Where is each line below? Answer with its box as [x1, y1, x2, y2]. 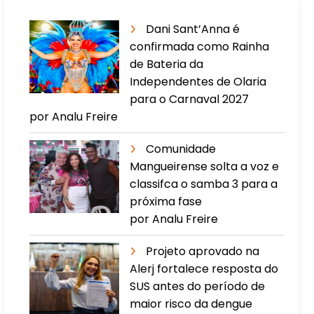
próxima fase [130, 193, 203, 210]
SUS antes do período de [130, 278, 266, 294]
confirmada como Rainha [130, 38, 270, 55]
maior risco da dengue [130, 295, 253, 312]
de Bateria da [130, 55, 204, 72]
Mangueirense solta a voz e [130, 158, 280, 175]
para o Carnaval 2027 [130, 90, 250, 107]
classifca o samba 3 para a [130, 175, 278, 192]
